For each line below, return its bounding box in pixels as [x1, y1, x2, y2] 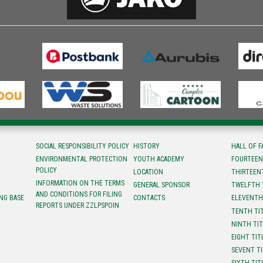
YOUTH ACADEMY [133, 154, 185, 163]
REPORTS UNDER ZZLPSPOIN [35, 201, 119, 210]
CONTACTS [133, 194, 166, 203]
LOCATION [133, 167, 164, 176]
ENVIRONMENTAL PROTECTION [35, 154, 127, 163]
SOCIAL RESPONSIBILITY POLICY [35, 141, 129, 150]
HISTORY [133, 141, 160, 150]
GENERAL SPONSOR [133, 181, 190, 190]
